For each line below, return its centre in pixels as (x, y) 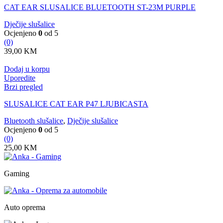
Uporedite (20, 78)
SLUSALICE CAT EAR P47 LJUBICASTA (76, 104)
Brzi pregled (23, 87)
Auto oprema (25, 208)
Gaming (17, 174)
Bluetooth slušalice (34, 121)
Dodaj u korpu (27, 69)
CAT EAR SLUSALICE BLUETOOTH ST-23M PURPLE (100, 7)
